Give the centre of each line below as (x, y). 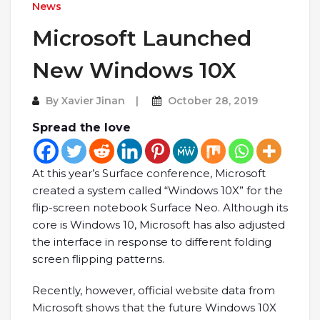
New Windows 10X (134, 71)
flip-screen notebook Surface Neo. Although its (160, 208)
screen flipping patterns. (98, 259)
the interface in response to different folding (152, 242)
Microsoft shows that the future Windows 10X (154, 308)
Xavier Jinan (93, 101)
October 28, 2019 (213, 101)
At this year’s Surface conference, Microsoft (149, 174)
